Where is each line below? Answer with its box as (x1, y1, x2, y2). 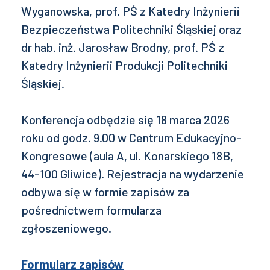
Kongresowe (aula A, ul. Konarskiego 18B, (21, 148, 233, 163)
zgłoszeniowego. (21, 221, 114, 236)
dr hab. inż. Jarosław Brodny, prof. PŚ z (21, 40, 224, 55)
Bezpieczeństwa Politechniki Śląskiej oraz (21, 22, 242, 37)
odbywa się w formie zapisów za (21, 184, 189, 199)
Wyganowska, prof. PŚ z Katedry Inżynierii (21, 4, 240, 19)
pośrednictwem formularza (21, 202, 162, 218)
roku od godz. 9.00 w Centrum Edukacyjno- (21, 130, 242, 145)
